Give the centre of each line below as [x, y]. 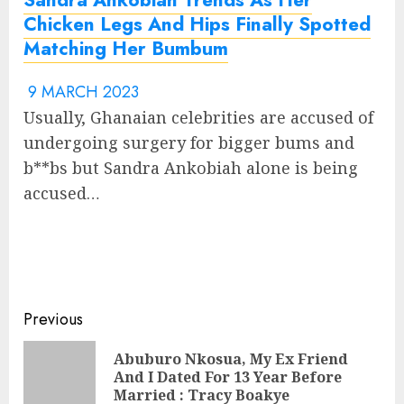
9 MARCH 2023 [81, 92]
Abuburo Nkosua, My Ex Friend [231, 358]
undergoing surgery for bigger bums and [189, 142]
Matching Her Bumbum [126, 48]
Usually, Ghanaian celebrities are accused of [198, 117]
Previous [53, 319]
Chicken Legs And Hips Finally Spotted [197, 23]
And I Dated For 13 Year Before [228, 376]
